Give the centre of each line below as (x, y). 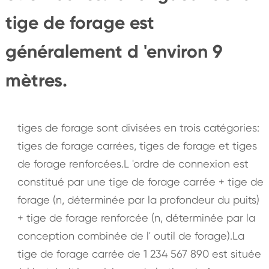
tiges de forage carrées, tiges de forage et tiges (137, 145)
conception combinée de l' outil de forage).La (131, 235)
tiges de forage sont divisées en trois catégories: (138, 127)
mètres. (36, 80)
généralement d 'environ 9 (114, 51)
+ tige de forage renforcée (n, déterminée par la (136, 217)
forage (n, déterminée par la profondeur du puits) (138, 199)
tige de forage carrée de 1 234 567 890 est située (139, 253)
